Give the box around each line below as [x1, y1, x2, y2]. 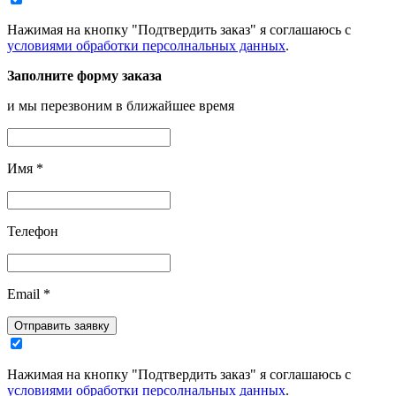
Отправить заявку [14, 318, 110, 332]
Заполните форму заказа [7, 67, 162, 83]
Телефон [7, 223, 58, 239]
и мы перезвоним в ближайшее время [7, 97, 234, 113]
